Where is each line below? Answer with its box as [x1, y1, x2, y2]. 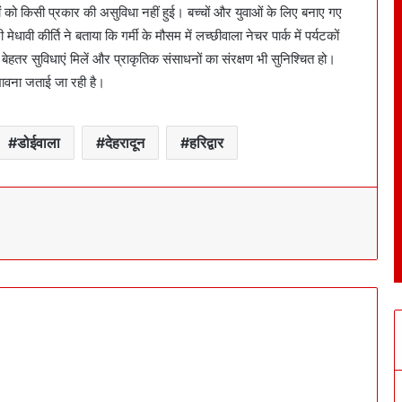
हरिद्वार [188, 134, 223, 153]
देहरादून [104, 134, 144, 153]
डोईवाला [16, 134, 60, 153]
